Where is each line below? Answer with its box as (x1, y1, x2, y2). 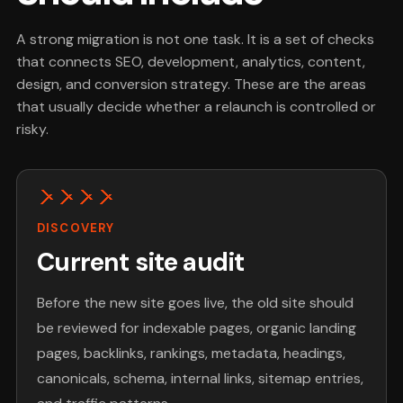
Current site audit (37, 246, 245, 280)
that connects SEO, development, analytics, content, (15, 51, 365, 71)
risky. (15, 119, 49, 139)
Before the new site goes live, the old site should (37, 293, 354, 313)
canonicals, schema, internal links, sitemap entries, (37, 369, 364, 389)
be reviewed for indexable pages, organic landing (37, 318, 357, 338)
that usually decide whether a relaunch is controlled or (15, 96, 376, 116)
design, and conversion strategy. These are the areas (15, 74, 366, 94)
